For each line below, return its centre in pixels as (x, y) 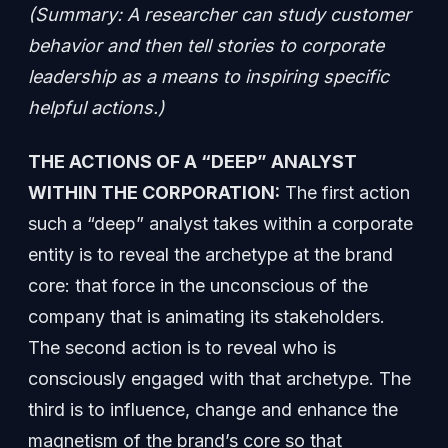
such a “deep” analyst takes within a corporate (220, 223)
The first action (345, 192)
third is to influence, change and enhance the (213, 409)
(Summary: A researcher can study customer (219, 14)
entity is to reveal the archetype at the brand (210, 254)
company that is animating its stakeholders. (206, 316)
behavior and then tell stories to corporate (206, 45)
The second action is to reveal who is (182, 347)
